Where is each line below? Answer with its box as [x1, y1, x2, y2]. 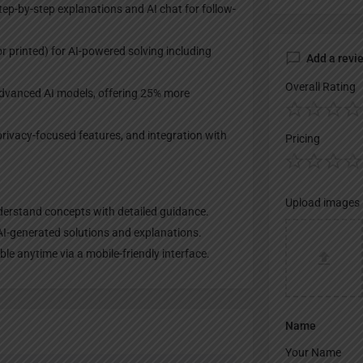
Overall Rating [284, 80, 356, 94]
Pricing [284, 132, 320, 146]
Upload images [284, 196, 360, 210]
